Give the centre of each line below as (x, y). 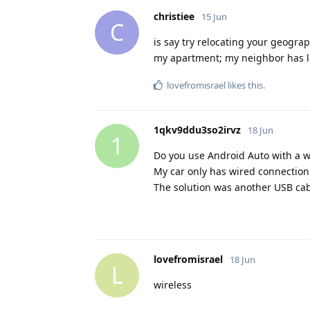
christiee (174, 16)
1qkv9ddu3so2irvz (197, 129)
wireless (173, 284)
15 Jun (214, 16)
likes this (244, 85)
